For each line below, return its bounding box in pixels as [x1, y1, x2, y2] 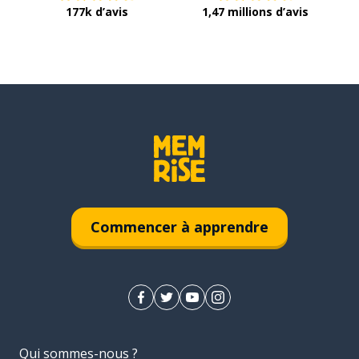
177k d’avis [65, 3, 128, 19]
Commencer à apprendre [91, 216, 268, 236]
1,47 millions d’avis [202, 3, 309, 19]
